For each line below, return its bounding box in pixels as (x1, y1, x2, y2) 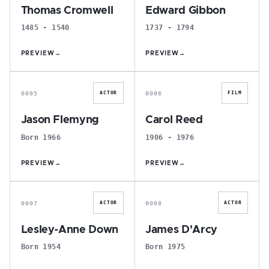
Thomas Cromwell (20, 5, 113, 16)
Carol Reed (145, 115, 203, 125)
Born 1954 (20, 242, 61, 252)
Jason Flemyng (20, 115, 99, 125)
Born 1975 (145, 242, 186, 252)
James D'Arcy (145, 224, 217, 235)
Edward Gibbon (145, 5, 226, 16)
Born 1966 (20, 132, 61, 142)
